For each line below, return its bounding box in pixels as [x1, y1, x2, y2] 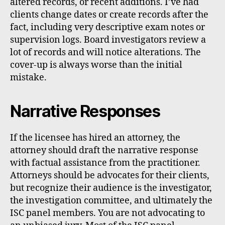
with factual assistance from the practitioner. [10, 157, 200, 169]
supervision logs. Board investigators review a [10, 34, 206, 46]
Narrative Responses [10, 101, 160, 122]
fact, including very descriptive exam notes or [10, 22, 205, 34]
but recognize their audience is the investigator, [10, 182, 212, 194]
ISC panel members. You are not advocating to [10, 207, 205, 219]
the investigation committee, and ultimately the [10, 195, 212, 207]
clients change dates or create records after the [10, 9, 208, 21]
